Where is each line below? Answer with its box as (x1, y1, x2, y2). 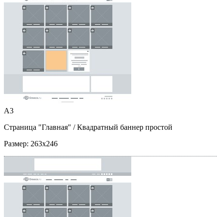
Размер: (4, 139, 31, 148)
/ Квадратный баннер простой (71, 123, 172, 131)
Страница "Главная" (4, 123, 71, 131)
